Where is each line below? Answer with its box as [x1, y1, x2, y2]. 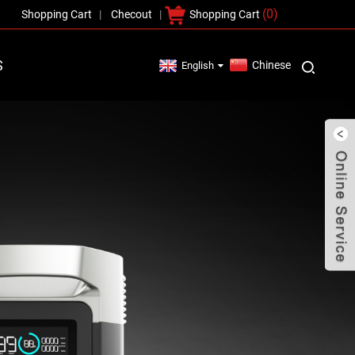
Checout [111, 8, 152, 21]
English [181, 59, 215, 72]
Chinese [252, 58, 292, 71]
